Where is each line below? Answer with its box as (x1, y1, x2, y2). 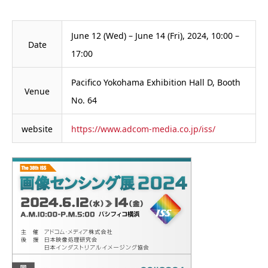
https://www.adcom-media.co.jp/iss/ (71, 123, 215, 135)
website (22, 123, 53, 135)
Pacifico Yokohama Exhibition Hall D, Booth (71, 77, 240, 88)
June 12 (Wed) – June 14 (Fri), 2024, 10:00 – (71, 30, 239, 41)
